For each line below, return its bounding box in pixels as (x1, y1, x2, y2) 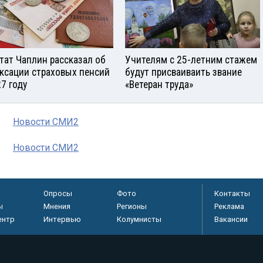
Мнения (43, 202, 70, 211)
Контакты (214, 189, 250, 198)
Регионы (116, 202, 147, 211)
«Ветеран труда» (125, 79, 193, 91)
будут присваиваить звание (125, 66, 242, 79)
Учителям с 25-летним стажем (125, 54, 257, 66)
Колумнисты (116, 215, 161, 224)
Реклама (214, 202, 244, 211)
